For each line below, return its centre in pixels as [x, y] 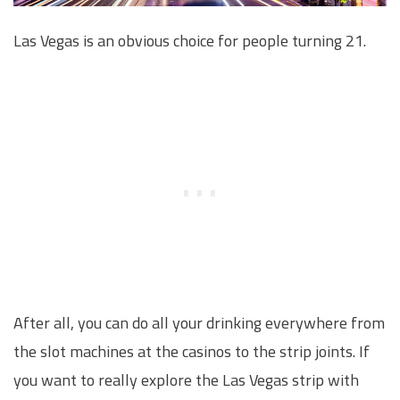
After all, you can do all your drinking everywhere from [199, 322]
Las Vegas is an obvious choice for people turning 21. [190, 41]
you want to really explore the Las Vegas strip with [186, 379]
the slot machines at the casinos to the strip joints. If [192, 351]
